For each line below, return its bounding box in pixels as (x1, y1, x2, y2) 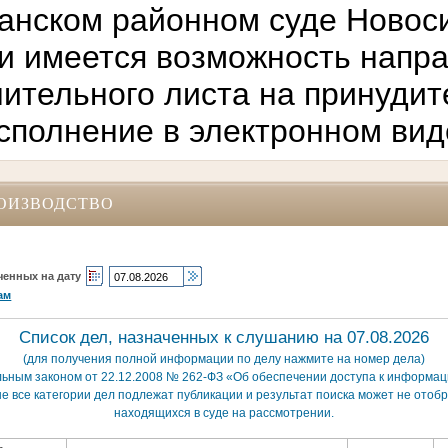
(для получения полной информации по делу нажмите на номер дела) (23, 351, 425, 366)
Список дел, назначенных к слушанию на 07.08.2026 (19, 327, 429, 347)
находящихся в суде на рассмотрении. (114, 405, 334, 420)
